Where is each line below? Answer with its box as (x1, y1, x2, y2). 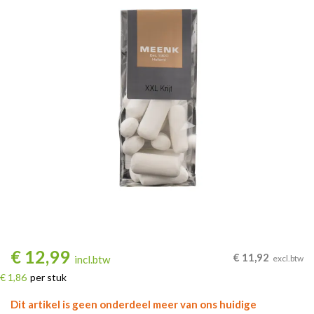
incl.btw (74, 253, 110, 266)
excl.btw (273, 253, 303, 264)
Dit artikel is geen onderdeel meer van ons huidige (11, 298, 257, 310)
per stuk (28, 271, 67, 283)
